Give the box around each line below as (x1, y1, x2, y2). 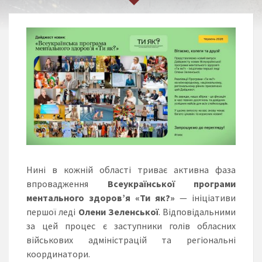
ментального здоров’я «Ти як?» (26, 192, 175, 204)
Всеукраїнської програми (107, 178, 236, 190)
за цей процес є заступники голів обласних (26, 220, 236, 232)
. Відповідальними (158, 206, 236, 218)
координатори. (26, 248, 90, 260)
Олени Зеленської (75, 206, 158, 218)
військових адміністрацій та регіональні (26, 234, 236, 246)
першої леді (26, 206, 76, 218)
